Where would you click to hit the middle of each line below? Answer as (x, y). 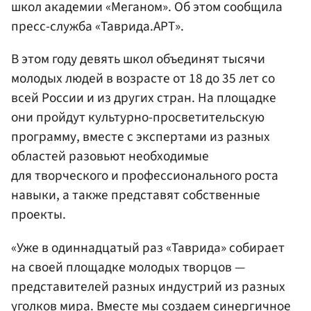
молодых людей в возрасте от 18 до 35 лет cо (143, 79)
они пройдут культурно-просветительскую (138, 118)
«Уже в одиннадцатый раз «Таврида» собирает (148, 247)
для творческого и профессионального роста (145, 176)
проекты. (39, 215)
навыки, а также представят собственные (136, 195)
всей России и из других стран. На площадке (144, 98)
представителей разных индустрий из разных (148, 286)
